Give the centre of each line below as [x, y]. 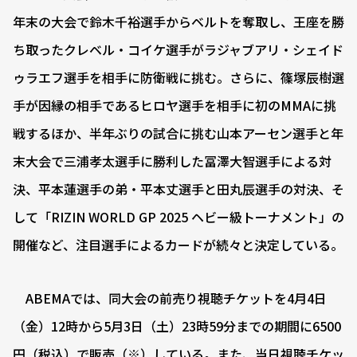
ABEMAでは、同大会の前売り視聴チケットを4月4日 [170, 298]
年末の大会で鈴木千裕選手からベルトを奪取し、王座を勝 [178, 22]
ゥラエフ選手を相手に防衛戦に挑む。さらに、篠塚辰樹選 [178, 78]
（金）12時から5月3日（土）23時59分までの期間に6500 [177, 326]
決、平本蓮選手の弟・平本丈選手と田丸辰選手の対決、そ [178, 189]
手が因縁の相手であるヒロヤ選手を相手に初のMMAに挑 [175, 106]
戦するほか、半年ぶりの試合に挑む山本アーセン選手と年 [178, 133]
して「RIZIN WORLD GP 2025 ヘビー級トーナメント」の [178, 217]
